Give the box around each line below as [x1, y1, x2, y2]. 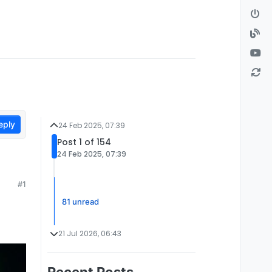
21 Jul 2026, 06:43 [58, 228, 121, 239]
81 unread [62, 196, 99, 206]
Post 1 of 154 [57, 136, 111, 148]
